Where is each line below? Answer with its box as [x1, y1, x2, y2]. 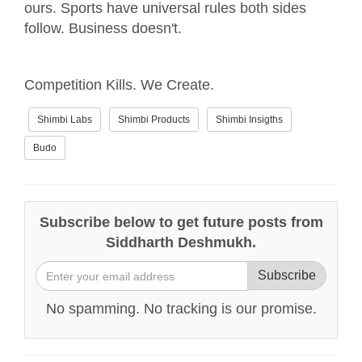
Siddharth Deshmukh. [106, 234, 256, 251]
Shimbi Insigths [216, 114, 283, 126]
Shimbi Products [118, 114, 190, 126]
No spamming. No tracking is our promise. [45, 301, 317, 318]
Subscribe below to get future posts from [39, 214, 323, 231]
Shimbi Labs [37, 114, 92, 126]
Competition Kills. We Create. [24, 77, 218, 94]
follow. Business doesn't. [24, 20, 182, 37]
